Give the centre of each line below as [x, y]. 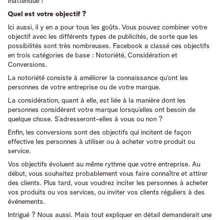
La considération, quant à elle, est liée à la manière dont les [97, 100]
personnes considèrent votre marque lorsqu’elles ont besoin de [102, 110]
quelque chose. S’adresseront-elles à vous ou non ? [85, 119]
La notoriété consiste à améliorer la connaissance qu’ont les [98, 78]
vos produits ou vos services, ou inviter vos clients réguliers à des [106, 192]
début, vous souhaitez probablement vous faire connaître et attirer [108, 174]
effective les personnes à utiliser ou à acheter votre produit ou [101, 142]
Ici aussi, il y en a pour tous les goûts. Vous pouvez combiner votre [108, 27]
